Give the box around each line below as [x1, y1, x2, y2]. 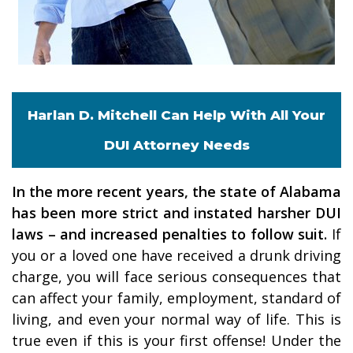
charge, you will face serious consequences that [12, 267, 341, 287]
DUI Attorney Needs [103, 137, 250, 154]
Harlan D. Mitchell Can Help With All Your [28, 107, 325, 124]
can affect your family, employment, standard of [12, 288, 341, 308]
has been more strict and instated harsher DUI [12, 203, 341, 223]
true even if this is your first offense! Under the [12, 331, 341, 351]
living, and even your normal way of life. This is [12, 310, 341, 329]
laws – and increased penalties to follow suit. [12, 225, 328, 244]
